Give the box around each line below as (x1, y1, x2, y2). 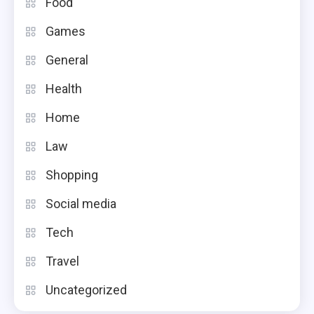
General (46, 53, 88, 68)
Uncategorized (46, 282, 127, 298)
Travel (46, 254, 79, 269)
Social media (46, 196, 116, 212)
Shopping (46, 168, 98, 183)
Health (46, 81, 82, 97)
